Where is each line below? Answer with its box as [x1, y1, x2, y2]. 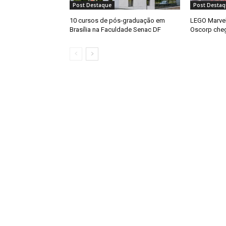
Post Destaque [73, 2, 111, 9]
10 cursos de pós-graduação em [70, 17, 165, 25]
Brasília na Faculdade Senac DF [70, 26, 161, 34]
